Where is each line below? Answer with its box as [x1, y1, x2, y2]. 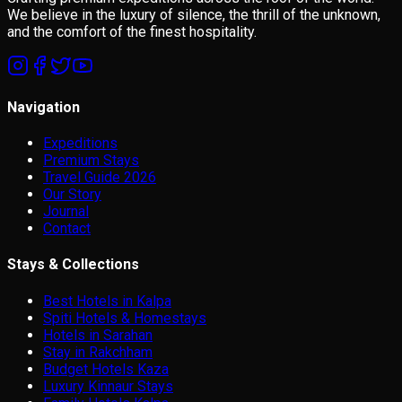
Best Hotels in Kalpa [43, 292, 171, 310]
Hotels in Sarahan [43, 326, 153, 344]
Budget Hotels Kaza [43, 360, 169, 378]
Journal [43, 203, 89, 221]
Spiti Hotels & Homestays [43, 309, 206, 327]
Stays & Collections [7, 256, 139, 274]
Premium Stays [43, 152, 139, 170]
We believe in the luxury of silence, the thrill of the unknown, [7, 5, 380, 23]
